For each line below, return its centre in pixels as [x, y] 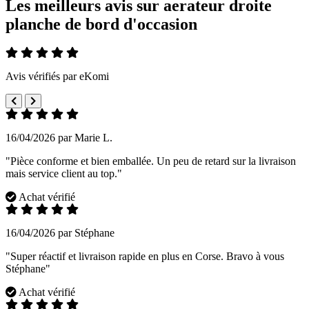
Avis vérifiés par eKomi [57, 77]
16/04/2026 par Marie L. [59, 138]
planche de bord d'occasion [101, 24]
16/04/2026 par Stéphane [60, 233]
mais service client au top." [64, 174]
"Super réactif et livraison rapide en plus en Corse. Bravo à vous [145, 257]
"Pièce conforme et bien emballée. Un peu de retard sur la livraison [151, 161]
